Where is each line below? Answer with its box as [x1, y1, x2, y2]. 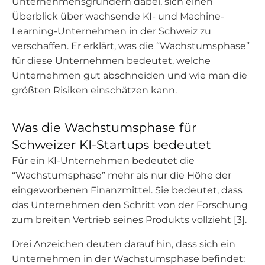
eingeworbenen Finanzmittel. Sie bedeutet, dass [12, 185, 243, 196]
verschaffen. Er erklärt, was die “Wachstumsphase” [12, 40, 250, 51]
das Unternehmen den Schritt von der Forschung [12, 199, 248, 211]
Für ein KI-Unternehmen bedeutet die [12, 155, 195, 166]
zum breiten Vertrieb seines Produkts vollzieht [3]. [12, 214, 247, 225]
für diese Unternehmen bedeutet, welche [12, 55, 211, 66]
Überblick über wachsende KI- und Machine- [12, 11, 224, 22]
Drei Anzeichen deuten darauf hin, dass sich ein [12, 238, 235, 250]
